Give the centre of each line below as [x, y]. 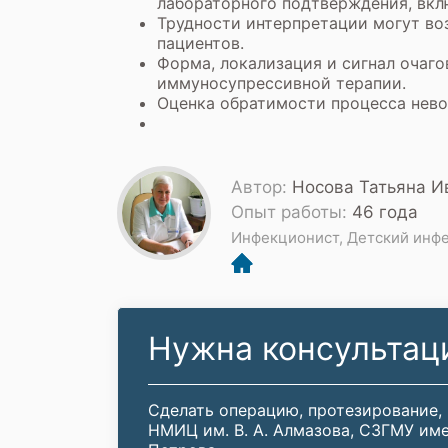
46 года [385, 212]
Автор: [261, 187]
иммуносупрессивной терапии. [281, 83]
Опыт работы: [291, 212]
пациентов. [200, 43]
